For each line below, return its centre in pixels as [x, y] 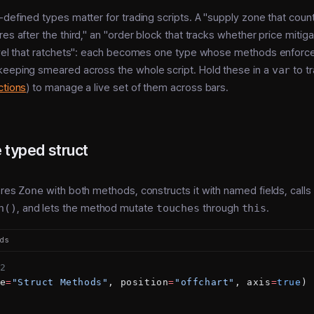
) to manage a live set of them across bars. [128, 87]
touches [178, 208]
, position [138, 282]
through [221, 208]
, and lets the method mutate [86, 208]
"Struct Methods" [60, 282]
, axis [253, 282]
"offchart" [205, 282]
